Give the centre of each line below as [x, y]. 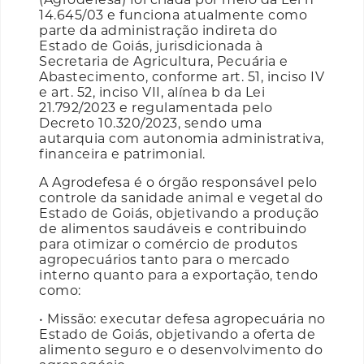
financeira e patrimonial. [122, 154]
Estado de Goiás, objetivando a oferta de [177, 334]
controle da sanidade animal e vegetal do [181, 197]
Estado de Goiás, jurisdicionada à [151, 45]
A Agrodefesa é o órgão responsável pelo [178, 182]
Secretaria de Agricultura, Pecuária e [164, 61]
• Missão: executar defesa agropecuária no [182, 318]
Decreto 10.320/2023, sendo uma [150, 123]
